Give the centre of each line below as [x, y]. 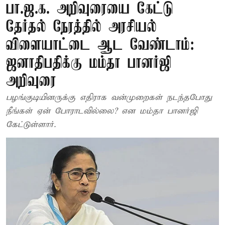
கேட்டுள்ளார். [31, 125]
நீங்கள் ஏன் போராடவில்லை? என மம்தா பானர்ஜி [102, 111]
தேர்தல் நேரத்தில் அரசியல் [81, 27]
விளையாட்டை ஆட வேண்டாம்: [100, 45]
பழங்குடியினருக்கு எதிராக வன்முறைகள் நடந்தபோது [109, 98]
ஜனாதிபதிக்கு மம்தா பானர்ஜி [89, 64]
